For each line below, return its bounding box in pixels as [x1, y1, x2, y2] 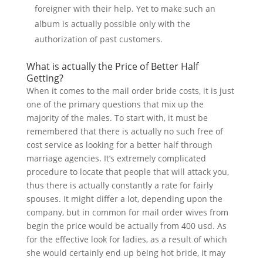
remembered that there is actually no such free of [26, 126, 223, 137]
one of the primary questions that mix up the [26, 99, 204, 110]
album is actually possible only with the [34, 18, 190, 29]
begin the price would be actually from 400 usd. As [26, 220, 227, 231]
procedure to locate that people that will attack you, [26, 166, 229, 177]
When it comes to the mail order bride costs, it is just [26, 85, 234, 96]
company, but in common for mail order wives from [26, 207, 228, 218]
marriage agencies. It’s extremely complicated [26, 153, 206, 164]
